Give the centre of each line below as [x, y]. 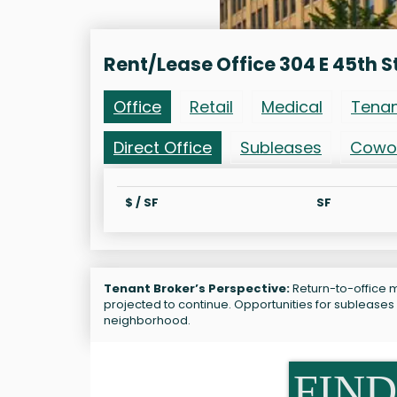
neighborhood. [147, 320]
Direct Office [163, 147]
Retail [211, 106]
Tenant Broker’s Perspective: [197, 288]
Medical [292, 106]
